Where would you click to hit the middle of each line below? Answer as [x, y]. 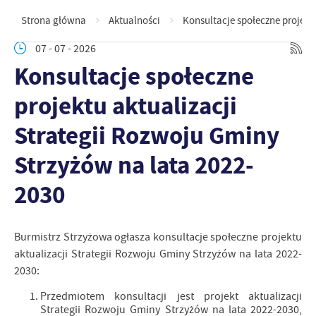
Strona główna [54, 20]
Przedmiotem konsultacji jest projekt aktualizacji [171, 296]
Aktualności [134, 20]
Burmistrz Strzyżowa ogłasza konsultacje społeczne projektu [158, 237]
